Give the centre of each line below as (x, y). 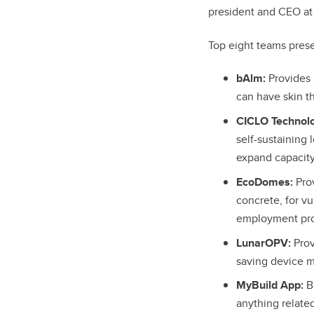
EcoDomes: (265, 182)
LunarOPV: (264, 243)
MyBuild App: (270, 285)
